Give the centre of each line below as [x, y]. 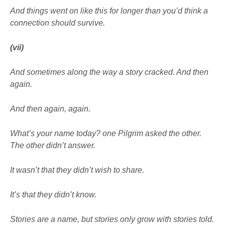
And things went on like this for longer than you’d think [107, 11]
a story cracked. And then [164, 72]
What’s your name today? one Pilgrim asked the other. [106, 134]
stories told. [194, 219]
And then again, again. [50, 109]
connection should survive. [58, 23]
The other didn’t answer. [53, 146]
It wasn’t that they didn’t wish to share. [77, 170]
